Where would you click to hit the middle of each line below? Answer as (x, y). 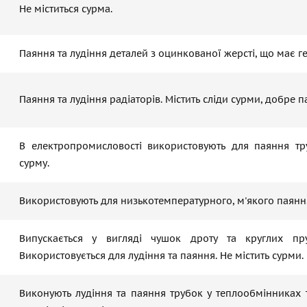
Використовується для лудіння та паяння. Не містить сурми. (161, 256)
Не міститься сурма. (66, 9)
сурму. (34, 163)
